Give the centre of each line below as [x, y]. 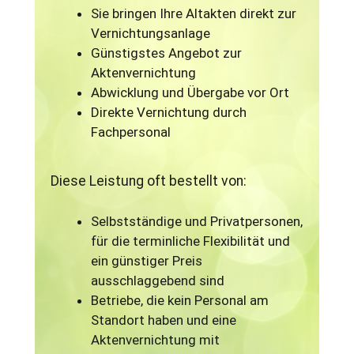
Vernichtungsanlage [151, 34]
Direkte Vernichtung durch [169, 113]
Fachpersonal [131, 132]
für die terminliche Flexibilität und [191, 241]
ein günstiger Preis [147, 261]
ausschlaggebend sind [158, 281]
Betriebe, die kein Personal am [180, 301]
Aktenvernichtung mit [156, 340]
